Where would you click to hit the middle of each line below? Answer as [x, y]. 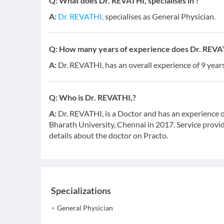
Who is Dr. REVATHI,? [97, 97]
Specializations [81, 190]
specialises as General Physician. [159, 16]
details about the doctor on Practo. [108, 135]
